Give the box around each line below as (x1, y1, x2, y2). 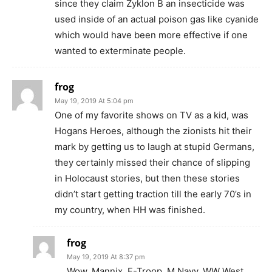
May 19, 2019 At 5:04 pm (55, 96, 134, 105)
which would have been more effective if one (55, 29, 248, 41)
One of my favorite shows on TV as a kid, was (55, 109, 248, 121)
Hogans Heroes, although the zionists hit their (55, 124, 252, 137)
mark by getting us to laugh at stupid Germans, (55, 140, 254, 152)
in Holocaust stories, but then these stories (55, 172, 240, 184)
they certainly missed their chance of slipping (55, 156, 250, 168)
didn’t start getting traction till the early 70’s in (55, 188, 251, 200)
